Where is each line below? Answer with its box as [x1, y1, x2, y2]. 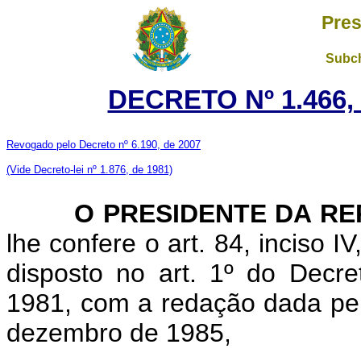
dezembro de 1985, [6, 318, 231, 347]
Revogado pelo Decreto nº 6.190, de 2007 [6, 139, 201, 151]
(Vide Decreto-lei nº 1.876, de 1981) [6, 164, 172, 176]
